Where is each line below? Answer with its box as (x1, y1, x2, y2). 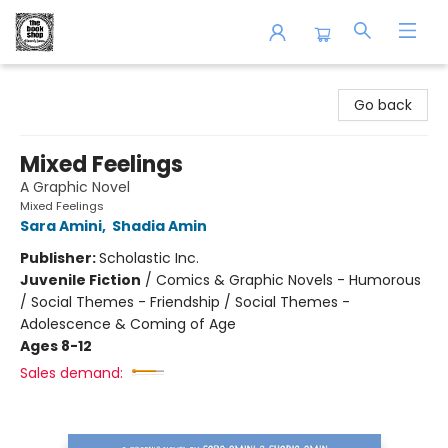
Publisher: (20, 248, 99, 268)
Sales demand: (20, 363, 123, 383)
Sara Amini (20, 216, 102, 236)
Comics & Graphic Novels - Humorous (156, 270, 421, 290)
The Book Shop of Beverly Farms (15, 73, 238, 93)
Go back (354, 95, 412, 115)
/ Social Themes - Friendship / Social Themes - (20, 292, 350, 312)
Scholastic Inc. (99, 248, 199, 268)
